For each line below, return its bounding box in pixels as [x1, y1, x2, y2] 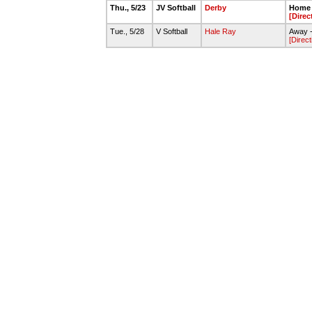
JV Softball [156, 3, 198, 12]
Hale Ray [205, 27, 236, 36]
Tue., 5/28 [110, 27, 146, 36]
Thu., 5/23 [110, 3, 148, 12]
